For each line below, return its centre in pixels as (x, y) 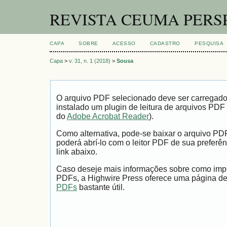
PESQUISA (209, 43)
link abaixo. (77, 152)
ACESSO (124, 43)
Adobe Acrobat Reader (108, 117)
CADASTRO (165, 43)
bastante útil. (101, 187)
